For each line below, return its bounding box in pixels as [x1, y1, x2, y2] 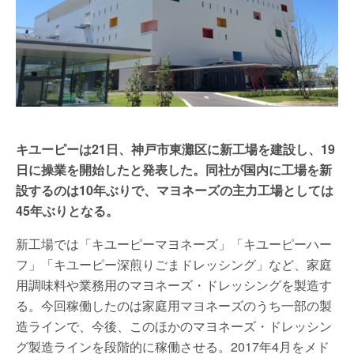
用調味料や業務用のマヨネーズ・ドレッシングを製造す [16, 275, 332, 294]
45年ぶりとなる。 [16, 201, 119, 220]
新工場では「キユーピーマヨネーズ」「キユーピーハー [16, 234, 332, 253]
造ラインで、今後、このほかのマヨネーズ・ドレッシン [16, 316, 332, 335]
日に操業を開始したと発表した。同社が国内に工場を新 [16, 160, 332, 179]
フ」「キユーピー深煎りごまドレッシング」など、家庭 [16, 254, 332, 273]
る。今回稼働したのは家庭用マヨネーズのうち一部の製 [16, 296, 332, 314]
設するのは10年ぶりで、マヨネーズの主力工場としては [16, 180, 333, 199]
